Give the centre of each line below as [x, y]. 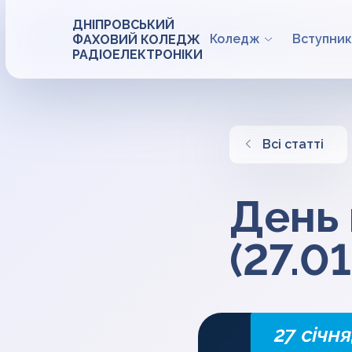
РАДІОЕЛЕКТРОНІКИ [137, 54]
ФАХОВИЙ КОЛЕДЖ [136, 39]
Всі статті [293, 144]
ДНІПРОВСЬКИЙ [123, 24]
